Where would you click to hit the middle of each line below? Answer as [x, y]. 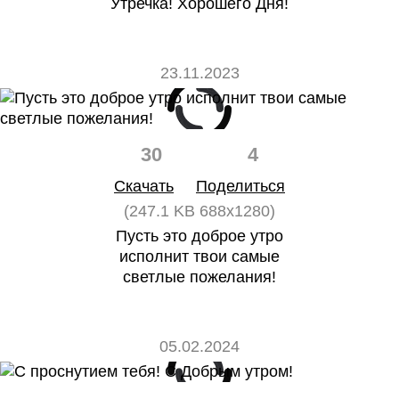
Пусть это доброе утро [199, 236]
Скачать [144, 186]
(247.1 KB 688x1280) [199, 211]
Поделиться [240, 186]
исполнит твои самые [199, 256]
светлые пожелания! [199, 277]
